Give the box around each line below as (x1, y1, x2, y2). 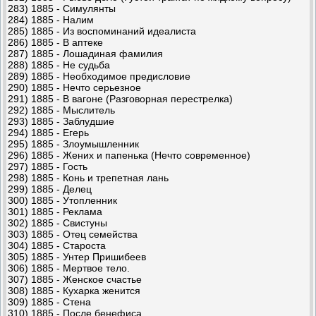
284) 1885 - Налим (8, 13, 94, 25)
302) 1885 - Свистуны (8, 217, 107, 229)
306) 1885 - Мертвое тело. (8, 262, 130, 274)
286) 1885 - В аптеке (8, 36, 103, 48)
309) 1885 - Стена (8, 296, 91, 308)
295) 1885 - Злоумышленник (8, 138, 139, 150)
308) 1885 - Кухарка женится (8, 284, 140, 296)
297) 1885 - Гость (8, 160, 87, 172)
